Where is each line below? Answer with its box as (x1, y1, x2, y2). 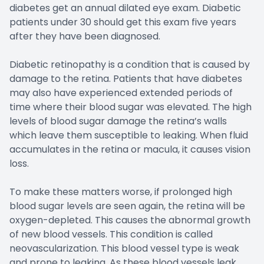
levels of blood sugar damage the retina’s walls (9, 114, 227, 128)
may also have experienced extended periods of (9, 85, 233, 100)
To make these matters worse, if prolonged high (9, 184, 232, 199)
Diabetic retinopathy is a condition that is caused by (9, 57, 250, 71)
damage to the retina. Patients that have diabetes (9, 71, 242, 85)
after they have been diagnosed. (9, 29, 160, 43)
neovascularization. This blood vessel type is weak (9, 241, 239, 255)
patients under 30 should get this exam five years (9, 15, 236, 29)
